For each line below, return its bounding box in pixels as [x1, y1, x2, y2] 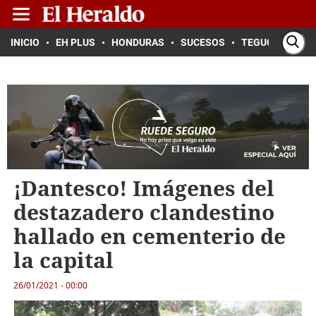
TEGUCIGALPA [241, 37, 307, 48]
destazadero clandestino [13, 197, 274, 226]
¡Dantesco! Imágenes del [13, 174, 274, 202]
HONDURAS [111, 37, 164, 48]
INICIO [11, 37, 39, 48]
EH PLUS [56, 37, 95, 48]
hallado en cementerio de [13, 221, 286, 250]
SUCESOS [181, 37, 225, 48]
